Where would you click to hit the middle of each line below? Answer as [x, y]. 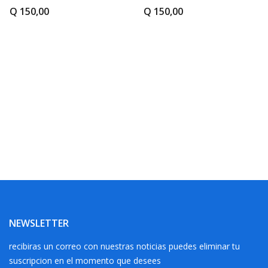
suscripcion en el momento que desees [85, 260]
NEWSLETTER [39, 223]
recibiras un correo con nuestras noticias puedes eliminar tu [124, 246]
